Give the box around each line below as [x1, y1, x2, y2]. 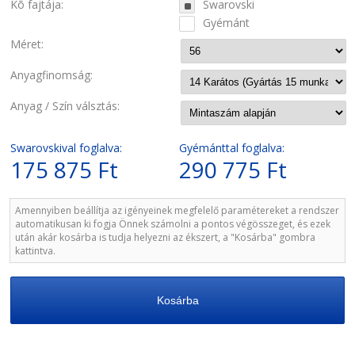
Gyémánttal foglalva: [179, 140, 284, 155]
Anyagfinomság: [10, 67, 93, 82]
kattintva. [15, 244, 55, 258]
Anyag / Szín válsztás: [10, 98, 120, 113]
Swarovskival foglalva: [10, 140, 122, 155]
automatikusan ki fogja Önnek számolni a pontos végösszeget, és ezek [15, 217, 330, 231]
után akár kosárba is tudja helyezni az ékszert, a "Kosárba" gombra [15, 231, 315, 244]
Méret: [10, 36, 44, 52]
